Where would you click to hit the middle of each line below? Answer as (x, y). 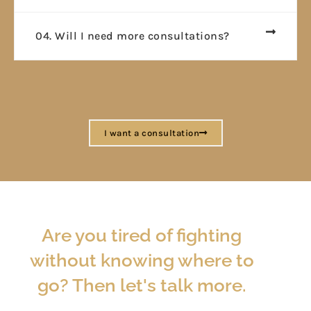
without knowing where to (142, 261)
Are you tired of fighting (142, 236)
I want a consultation (151, 133)
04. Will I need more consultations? (133, 36)
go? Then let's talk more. (142, 286)
